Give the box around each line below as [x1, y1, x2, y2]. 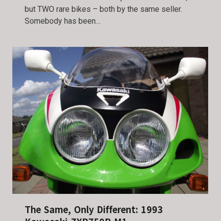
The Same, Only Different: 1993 [25, 203, 163, 217]
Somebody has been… [25, 16, 101, 26]
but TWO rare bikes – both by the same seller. [25, 4, 182, 14]
